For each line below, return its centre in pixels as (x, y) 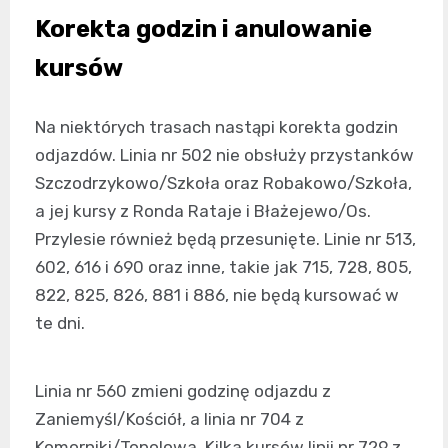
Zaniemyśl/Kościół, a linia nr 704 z (169, 419)
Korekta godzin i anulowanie (203, 29)
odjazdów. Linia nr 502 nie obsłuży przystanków (224, 155)
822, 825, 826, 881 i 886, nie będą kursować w (217, 295)
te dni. (60, 323)
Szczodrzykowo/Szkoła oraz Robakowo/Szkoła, (223, 183)
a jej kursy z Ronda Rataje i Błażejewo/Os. (203, 211)
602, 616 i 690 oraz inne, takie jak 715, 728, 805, (223, 267)
